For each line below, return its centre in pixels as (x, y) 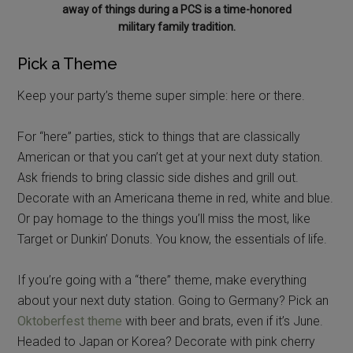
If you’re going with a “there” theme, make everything (162, 280)
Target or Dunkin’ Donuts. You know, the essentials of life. (173, 239)
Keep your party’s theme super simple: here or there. (162, 95)
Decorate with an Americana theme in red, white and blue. (176, 198)
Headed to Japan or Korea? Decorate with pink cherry (167, 341)
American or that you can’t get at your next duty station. (171, 157)
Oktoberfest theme (70, 321)
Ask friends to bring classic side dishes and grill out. (158, 177)
